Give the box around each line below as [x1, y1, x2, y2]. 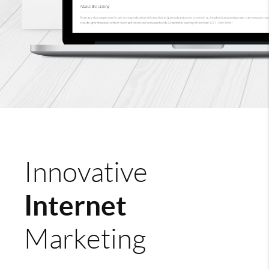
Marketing [24, 223, 146, 254]
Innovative [24, 157, 148, 187]
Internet [24, 189, 127, 221]
